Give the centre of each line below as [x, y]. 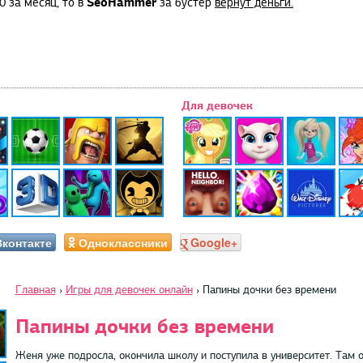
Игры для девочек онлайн [129, 289]
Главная [35, 289]
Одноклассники [123, 242]
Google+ [214, 242]
